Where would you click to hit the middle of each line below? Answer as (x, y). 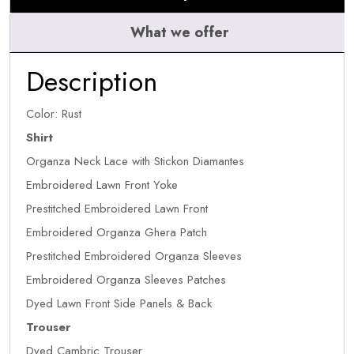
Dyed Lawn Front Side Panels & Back (119, 303)
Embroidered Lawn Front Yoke (102, 185)
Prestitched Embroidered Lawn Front (117, 209)
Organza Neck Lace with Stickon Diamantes (135, 161)
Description (92, 82)
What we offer (179, 32)
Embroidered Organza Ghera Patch (117, 232)
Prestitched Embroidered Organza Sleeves (134, 256)
